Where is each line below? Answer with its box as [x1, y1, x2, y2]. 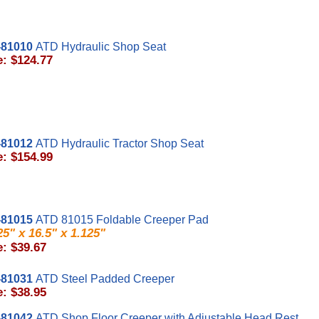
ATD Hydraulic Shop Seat [36, 41, 166, 53]
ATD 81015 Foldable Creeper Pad [36, 214, 209, 226]
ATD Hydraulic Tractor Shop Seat [36, 137, 204, 150]
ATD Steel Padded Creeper [36, 273, 174, 285]
